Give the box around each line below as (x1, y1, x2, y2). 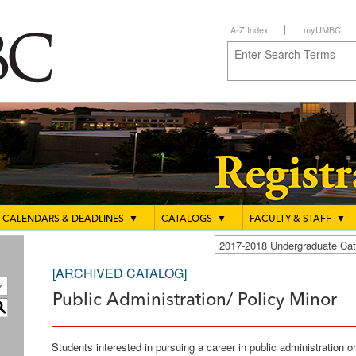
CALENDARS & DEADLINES (2, 215, 124, 224)
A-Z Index (230, 23, 269, 36)
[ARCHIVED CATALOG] (52, 264, 187, 282)
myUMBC (303, 23, 341, 36)
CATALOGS (161, 215, 212, 224)
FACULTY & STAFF (250, 215, 331, 224)
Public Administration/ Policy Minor (52, 292, 337, 309)
